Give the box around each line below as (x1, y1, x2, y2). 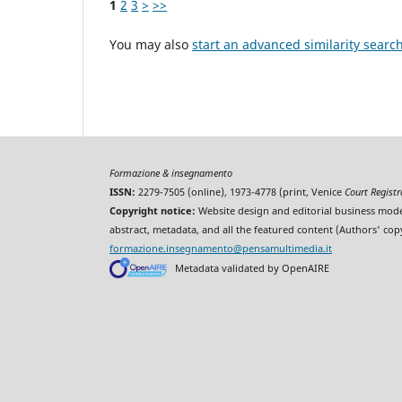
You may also (109, 36, 192, 54)
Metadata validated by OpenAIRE (175, 260, 329, 275)
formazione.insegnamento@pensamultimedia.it (109, 242, 332, 256)
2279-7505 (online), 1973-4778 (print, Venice (135, 186, 345, 199)
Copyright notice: (109, 205, 196, 218)
